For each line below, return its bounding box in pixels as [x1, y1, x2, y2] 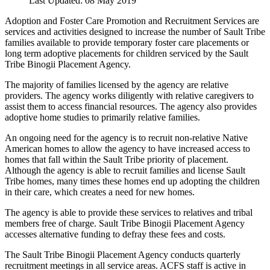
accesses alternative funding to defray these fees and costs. [5, 228, 225, 239]
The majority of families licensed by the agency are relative [5, 79, 228, 90]
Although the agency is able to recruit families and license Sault [5, 165, 245, 175]
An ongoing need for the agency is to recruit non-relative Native [5, 132, 248, 143]
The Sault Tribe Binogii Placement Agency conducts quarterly [5, 249, 240, 260]
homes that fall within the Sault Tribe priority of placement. [5, 154, 228, 165]
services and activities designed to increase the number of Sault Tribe [5, 26, 265, 37]
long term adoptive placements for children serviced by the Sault [5, 48, 248, 58]
